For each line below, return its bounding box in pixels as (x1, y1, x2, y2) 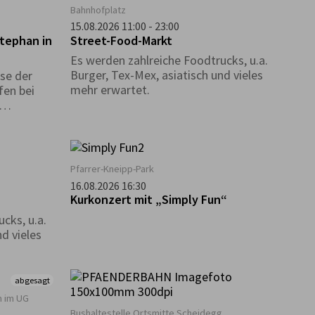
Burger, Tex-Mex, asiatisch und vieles (70, 67, 263, 84)
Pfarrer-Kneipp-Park (70, 162, 154, 176)
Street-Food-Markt (70, 32, 172, 49)
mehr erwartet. (70, 82, 150, 98)
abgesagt (14, 274, 50, 285)
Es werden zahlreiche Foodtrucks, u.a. (70, 52, 268, 69)
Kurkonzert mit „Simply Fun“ (70, 191, 227, 208)
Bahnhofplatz (70, 3, 126, 16)
